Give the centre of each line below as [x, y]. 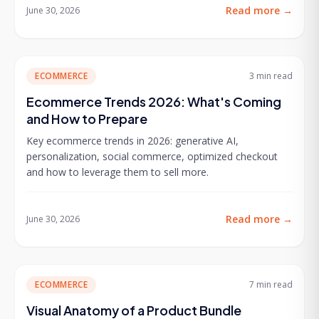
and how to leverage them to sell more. [117, 172]
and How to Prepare [87, 118]
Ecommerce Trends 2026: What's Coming [154, 101]
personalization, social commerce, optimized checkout [152, 156]
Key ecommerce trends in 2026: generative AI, [132, 140]
